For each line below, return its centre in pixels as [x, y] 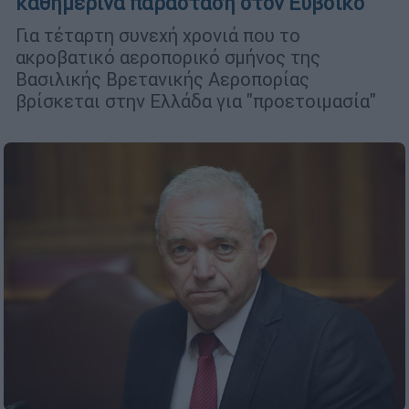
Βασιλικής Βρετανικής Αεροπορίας [163, 79]
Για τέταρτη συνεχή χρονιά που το [158, 35]
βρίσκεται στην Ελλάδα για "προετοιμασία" [198, 100]
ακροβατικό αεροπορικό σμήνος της [168, 57]
